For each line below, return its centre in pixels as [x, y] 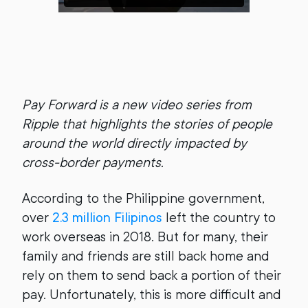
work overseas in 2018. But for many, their [145, 237]
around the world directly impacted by [134, 143]
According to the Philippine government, [143, 198]
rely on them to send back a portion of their [152, 275]
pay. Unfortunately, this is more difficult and [152, 295]
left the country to [219, 218]
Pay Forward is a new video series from [137, 105]
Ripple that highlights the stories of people [147, 124]
